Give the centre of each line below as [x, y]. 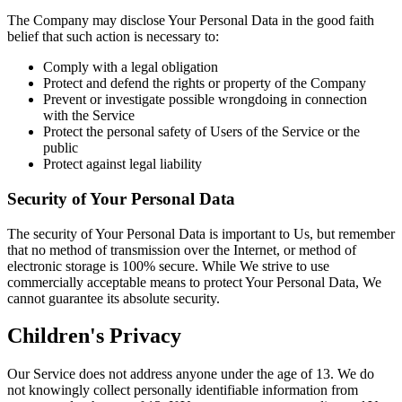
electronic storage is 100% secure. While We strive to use [168, 266]
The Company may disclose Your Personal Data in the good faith [191, 21]
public [61, 148]
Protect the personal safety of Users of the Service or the [201, 132]
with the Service [89, 116]
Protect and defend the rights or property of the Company [205, 83]
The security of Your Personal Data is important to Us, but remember [201, 233]
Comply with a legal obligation [131, 67]
